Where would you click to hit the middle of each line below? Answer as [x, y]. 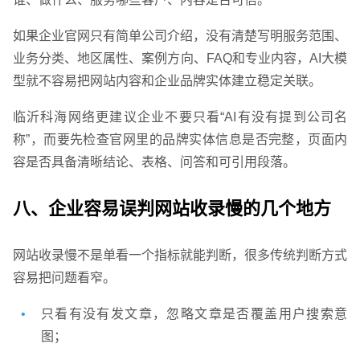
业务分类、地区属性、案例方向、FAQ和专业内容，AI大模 [180, 59]
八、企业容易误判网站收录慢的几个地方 [172, 209]
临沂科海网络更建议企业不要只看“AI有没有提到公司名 [180, 117]
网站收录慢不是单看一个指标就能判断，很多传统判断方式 [180, 256]
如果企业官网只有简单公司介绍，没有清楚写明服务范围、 [180, 36]
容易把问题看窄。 [64, 278]
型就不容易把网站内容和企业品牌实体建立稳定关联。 [167, 81]
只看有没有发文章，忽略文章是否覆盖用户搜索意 [194, 314]
